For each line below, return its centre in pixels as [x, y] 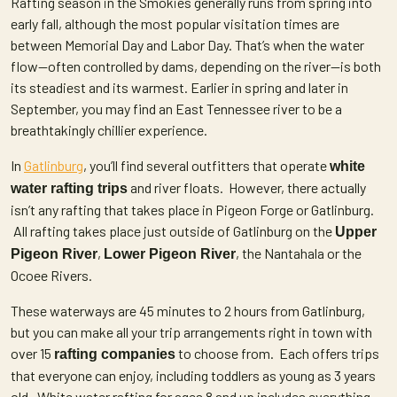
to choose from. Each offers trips [277, 353]
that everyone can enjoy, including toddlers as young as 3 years [193, 375]
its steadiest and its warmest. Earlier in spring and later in [179, 87]
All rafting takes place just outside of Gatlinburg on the [173, 231]
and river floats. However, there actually [247, 187]
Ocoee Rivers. [51, 275]
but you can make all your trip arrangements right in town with [191, 332]
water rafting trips [69, 188]
